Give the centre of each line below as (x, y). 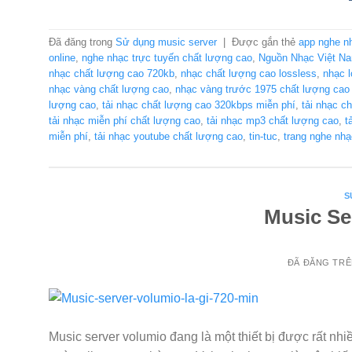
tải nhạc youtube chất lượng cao (169, 137)
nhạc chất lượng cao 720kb (112, 74)
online (62, 58)
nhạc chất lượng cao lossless (249, 74)
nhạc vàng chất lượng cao (109, 90)
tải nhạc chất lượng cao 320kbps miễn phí (199, 105)
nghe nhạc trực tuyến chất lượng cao (167, 58)
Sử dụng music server (166, 42)
